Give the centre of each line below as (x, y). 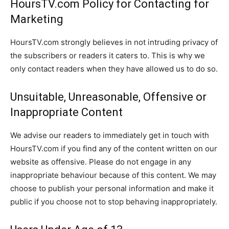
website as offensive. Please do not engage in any (101, 162)
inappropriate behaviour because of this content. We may (113, 175)
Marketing (37, 19)
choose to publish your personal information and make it (112, 188)
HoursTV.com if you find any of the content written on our (114, 148)
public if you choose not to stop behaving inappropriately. (114, 202)
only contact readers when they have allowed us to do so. (114, 69)
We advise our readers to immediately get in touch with (110, 135)
